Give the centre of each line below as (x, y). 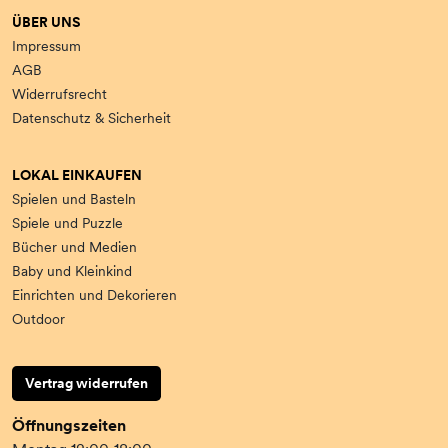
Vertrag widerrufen (86, 383)
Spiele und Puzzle (67, 223)
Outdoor (38, 319)
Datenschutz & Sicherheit (91, 118)
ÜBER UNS (46, 22)
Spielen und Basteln (74, 199)
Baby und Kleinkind (72, 271)
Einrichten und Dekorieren (94, 295)
